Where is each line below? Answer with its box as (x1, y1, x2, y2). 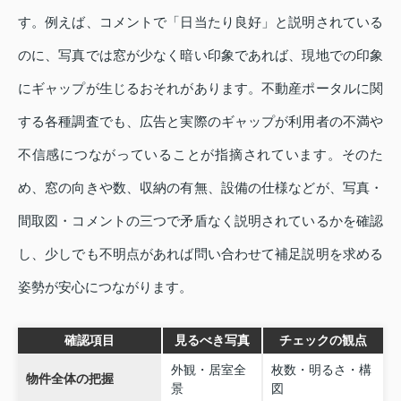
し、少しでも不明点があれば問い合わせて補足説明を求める (18, 245, 383, 261)
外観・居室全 (170, 362, 246, 377)
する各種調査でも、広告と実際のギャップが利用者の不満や (18, 113, 383, 129)
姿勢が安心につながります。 (18, 278, 192, 294)
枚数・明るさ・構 (270, 362, 371, 377)
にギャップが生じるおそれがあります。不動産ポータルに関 (18, 80, 383, 96)
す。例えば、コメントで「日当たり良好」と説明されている (18, 13, 383, 30)
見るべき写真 (175, 332, 250, 347)
